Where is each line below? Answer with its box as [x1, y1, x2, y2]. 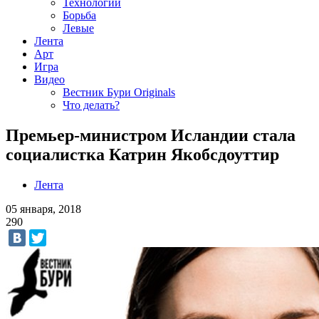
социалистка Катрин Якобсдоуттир [6, 145, 279, 164]
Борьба [63, 9, 96, 21]
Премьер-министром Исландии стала [6, 125, 296, 145]
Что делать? [63, 99, 120, 111]
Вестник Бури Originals [63, 86, 175, 98]
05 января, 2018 [6, 202, 81, 215]
